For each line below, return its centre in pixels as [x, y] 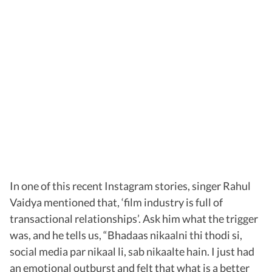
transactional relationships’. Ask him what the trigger [134, 219]
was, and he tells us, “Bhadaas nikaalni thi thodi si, [126, 235]
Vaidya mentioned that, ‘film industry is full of [116, 202]
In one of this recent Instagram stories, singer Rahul [130, 186]
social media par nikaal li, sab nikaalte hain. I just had [132, 252]
